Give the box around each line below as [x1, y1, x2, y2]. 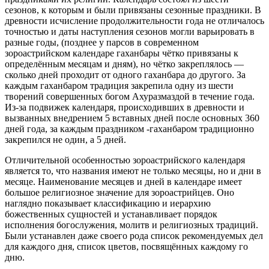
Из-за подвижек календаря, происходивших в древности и [5, 101, 244, 112]
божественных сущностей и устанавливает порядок [5, 208, 217, 219]
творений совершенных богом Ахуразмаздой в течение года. [5, 91, 255, 101]
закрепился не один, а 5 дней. [5, 134, 126, 145]
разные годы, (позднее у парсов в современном [5, 37, 199, 47]
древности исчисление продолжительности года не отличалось [5, 15, 264, 26]
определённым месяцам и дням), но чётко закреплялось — [5, 58, 244, 69]
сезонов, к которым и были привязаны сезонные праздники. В [5, 4, 261, 15]
